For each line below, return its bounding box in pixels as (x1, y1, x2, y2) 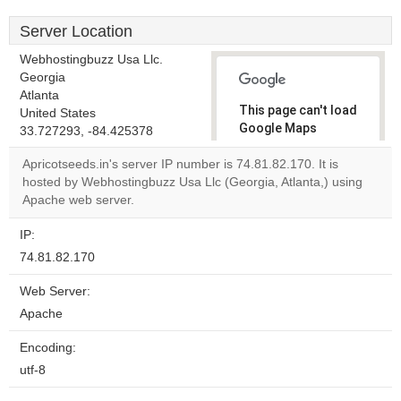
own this (252, 193, 295, 206)
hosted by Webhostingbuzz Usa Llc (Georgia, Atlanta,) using (22, 175, 363, 189)
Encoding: (20, 341, 76, 354)
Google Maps (239, 121, 317, 135)
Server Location (20, 22, 132, 40)
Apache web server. (22, 193, 134, 207)
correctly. (239, 139, 297, 153)
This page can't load (239, 103, 357, 117)
